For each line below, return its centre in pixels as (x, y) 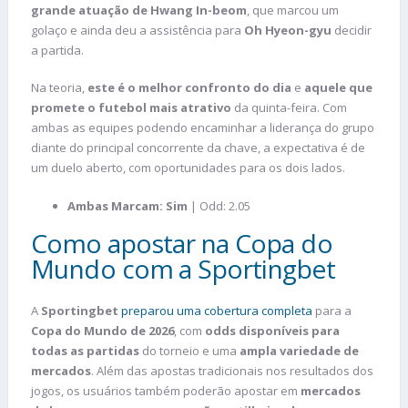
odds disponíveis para (272, 330)
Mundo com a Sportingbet (184, 268)
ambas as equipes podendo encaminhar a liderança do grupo (203, 128)
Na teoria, (59, 88)
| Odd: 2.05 (219, 205)
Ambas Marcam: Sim (127, 205)
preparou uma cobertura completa (217, 310)
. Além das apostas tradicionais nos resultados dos (232, 370)
